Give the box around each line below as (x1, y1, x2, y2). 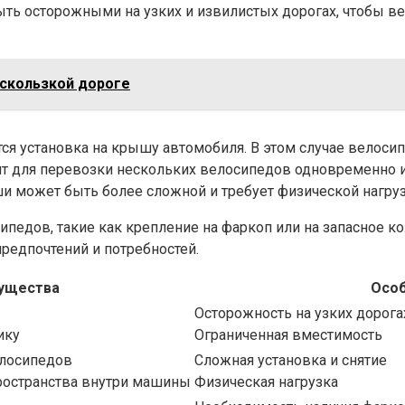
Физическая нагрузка (194, 373, 338, 391)
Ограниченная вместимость (194, 326, 382, 344)
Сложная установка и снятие (194, 352, 387, 370)
